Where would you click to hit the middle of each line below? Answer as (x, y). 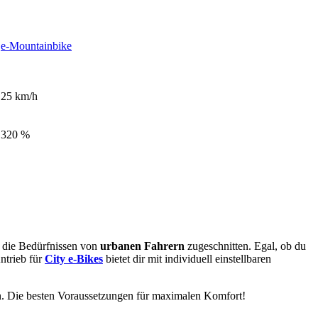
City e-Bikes (74, 259)
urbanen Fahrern (142, 246)
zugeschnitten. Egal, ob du (245, 246)
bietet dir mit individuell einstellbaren (187, 259)
